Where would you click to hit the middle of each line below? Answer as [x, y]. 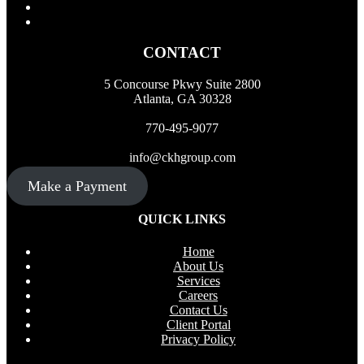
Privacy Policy [198, 339]
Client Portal [198, 324]
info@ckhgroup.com [182, 158]
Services [198, 280]
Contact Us [198, 310]
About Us [198, 266]
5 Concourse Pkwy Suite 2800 [182, 84]
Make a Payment [77, 186]
